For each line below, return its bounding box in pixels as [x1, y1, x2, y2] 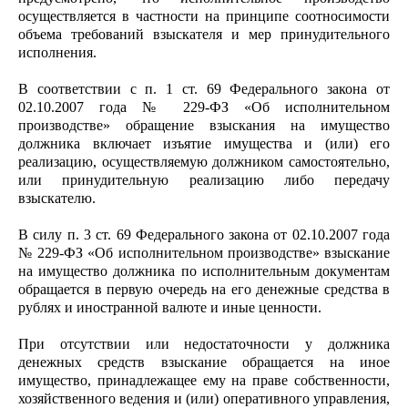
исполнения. [18, 45, 97, 60]
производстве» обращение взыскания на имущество [18, 117, 390, 133]
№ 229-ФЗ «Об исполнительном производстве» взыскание [18, 245, 390, 260]
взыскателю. [18, 190, 96, 206]
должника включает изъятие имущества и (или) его [18, 136, 390, 151]
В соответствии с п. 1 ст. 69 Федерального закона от [18, 81, 390, 97]
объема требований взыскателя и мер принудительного [18, 26, 390, 42]
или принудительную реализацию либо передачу [18, 172, 390, 188]
